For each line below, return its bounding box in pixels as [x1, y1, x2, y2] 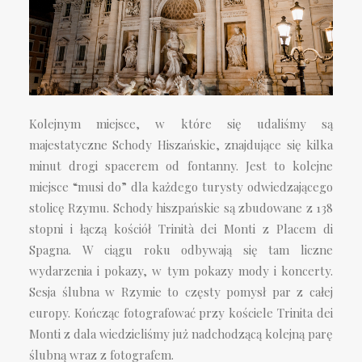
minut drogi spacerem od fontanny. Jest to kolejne [29, 157, 333, 174]
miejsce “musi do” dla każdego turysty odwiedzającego [29, 178, 333, 195]
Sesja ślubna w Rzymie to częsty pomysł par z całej [29, 283, 333, 300]
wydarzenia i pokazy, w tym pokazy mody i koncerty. [29, 262, 333, 279]
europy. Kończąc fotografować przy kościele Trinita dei [29, 304, 333, 321]
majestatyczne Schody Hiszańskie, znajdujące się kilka [29, 136, 333, 153]
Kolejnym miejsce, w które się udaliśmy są [29, 115, 333, 132]
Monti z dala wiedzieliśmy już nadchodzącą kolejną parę [29, 325, 333, 342]
